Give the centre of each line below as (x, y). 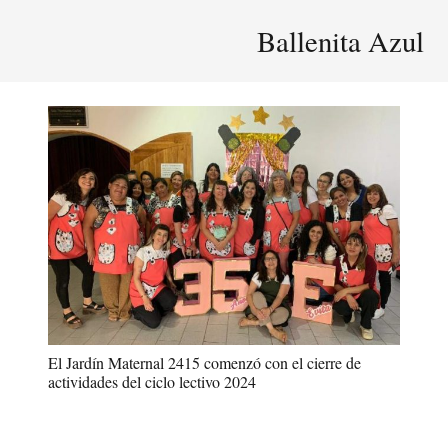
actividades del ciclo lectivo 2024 (152, 381)
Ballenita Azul (340, 41)
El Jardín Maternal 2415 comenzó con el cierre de (204, 362)
